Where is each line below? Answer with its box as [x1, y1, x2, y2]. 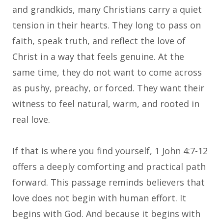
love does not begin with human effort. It [12, 192, 186, 204]
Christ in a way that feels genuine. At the [12, 50, 184, 62]
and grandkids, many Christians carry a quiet [12, 3, 202, 15]
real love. [12, 113, 50, 125]
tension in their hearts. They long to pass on [12, 19, 201, 31]
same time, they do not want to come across [12, 66, 202, 78]
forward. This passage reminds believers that [12, 176, 205, 188]
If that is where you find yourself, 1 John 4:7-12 [12, 144, 208, 157]
